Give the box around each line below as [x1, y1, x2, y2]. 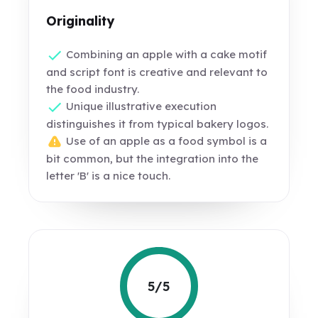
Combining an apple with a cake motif [63, 48, 268, 61]
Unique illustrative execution [63, 99, 217, 114]
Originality [46, 13, 115, 29]
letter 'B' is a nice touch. [46, 169, 171, 183]
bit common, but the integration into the [46, 152, 259, 166]
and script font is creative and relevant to [46, 65, 268, 79]
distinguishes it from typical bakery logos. [46, 117, 269, 131]
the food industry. [46, 82, 140, 97]
